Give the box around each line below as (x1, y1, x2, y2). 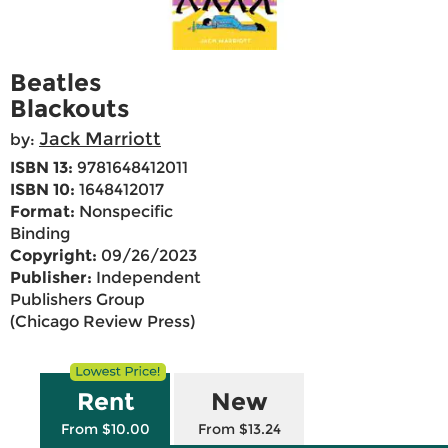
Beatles (10, 68, 101, 98)
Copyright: (10, 246, 97, 266)
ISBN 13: (10, 158, 73, 178)
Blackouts (10, 94, 129, 124)
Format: (10, 202, 75, 222)
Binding (10, 224, 70, 244)
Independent (92, 268, 201, 288)
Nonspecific (75, 202, 173, 222)
